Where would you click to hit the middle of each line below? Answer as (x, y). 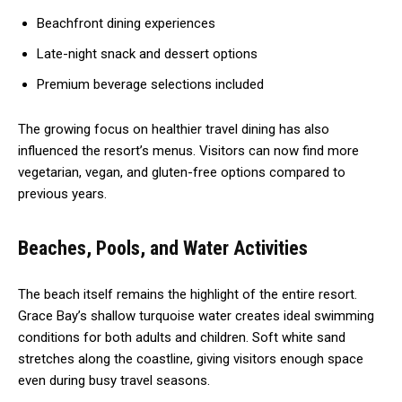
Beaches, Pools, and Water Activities (163, 248)
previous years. (62, 193)
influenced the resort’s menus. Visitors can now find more (188, 150)
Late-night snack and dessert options (147, 53)
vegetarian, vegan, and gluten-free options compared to (182, 172)
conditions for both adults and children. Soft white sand (182, 337)
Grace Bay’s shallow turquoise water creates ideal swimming (196, 315)
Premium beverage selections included (150, 84)
